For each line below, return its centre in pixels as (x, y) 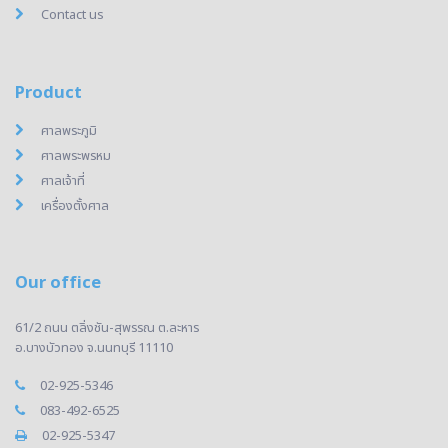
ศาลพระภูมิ (69, 130)
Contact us (72, 15)
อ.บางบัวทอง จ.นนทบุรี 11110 (94, 347)
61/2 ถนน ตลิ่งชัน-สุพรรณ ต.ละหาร (107, 327)
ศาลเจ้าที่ (63, 180)
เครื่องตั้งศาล (75, 205)
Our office (58, 282)
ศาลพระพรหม (76, 155)
